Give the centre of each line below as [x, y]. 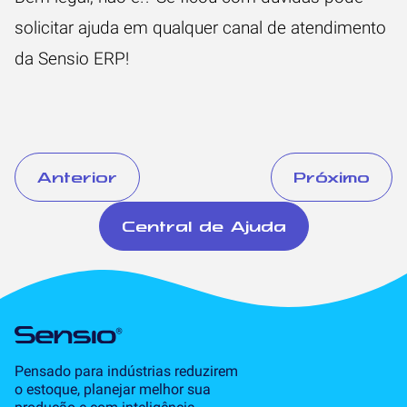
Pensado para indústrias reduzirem [126, 371]
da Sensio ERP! [74, 58]
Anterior [77, 177]
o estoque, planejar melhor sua [113, 389]
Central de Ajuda [203, 226]
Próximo [332, 177]
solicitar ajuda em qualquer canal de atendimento [200, 27]
